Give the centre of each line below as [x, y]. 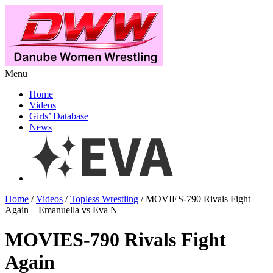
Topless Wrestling [104, 199]
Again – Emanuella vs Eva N [61, 210]
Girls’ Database [59, 116]
